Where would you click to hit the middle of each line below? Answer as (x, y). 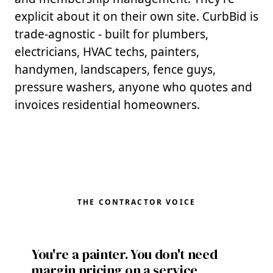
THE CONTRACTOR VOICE (136, 202)
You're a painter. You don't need (125, 254)
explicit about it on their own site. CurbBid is (136, 16)
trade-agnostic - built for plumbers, (112, 34)
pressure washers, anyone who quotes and (133, 87)
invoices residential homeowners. (107, 105)
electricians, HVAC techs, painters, (107, 52)
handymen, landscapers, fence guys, (115, 69)
